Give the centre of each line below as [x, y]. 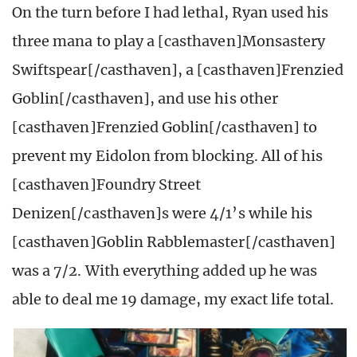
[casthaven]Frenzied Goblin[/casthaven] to [165, 127]
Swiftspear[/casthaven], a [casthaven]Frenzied [178, 70]
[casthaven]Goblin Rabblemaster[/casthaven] [174, 242]
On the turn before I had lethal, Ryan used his [171, 13]
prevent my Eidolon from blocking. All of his [168, 156]
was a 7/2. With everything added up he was [165, 271]
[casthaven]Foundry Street [107, 185]
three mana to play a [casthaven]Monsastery [169, 41]
